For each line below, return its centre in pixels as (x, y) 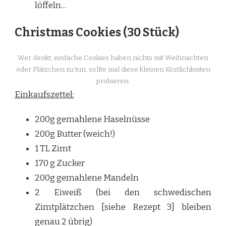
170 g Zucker (60, 163)
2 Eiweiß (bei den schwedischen (123, 193)
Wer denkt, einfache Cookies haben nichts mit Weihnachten (113, 58)
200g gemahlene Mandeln (87, 178)
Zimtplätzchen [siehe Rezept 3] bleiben (123, 207)
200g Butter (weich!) (75, 134)
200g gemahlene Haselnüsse (92, 120)
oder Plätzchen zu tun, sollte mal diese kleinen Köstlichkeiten (113, 70)
